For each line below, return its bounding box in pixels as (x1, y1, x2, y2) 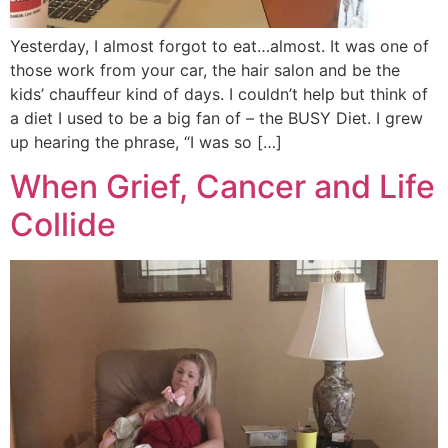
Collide (10, 205, 116, 245)
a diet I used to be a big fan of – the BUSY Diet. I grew (10, 107, 423, 128)
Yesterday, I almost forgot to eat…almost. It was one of (10, 35, 429, 56)
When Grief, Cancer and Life (10, 167, 435, 207)
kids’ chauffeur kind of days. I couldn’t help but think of (10, 83, 428, 104)
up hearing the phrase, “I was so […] (10, 131, 282, 152)
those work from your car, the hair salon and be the (10, 59, 400, 80)
